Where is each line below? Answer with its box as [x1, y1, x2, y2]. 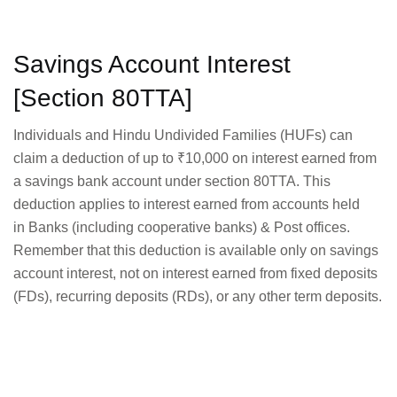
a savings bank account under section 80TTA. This [13, 174, 331, 190]
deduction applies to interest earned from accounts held [13, 197, 360, 213]
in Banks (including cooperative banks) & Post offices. [13, 220, 350, 236]
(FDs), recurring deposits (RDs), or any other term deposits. [13, 289, 382, 305]
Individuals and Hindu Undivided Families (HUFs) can [13, 128, 353, 144]
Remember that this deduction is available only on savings [13, 243, 378, 259]
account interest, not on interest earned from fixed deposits [13, 266, 378, 282]
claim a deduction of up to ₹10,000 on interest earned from [13, 151, 377, 167]
